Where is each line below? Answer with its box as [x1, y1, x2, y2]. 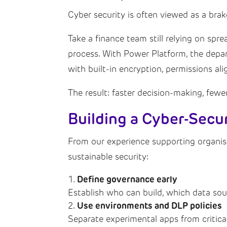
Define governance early [77, 173, 178, 185]
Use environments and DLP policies [77, 200, 222, 211]
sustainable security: [68, 151, 149, 162]
